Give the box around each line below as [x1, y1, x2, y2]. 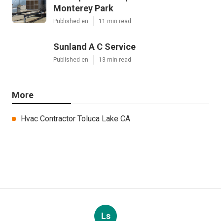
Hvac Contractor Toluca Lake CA [21, 113, 130, 123]
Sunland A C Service [53, 41, 136, 52]
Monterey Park [53, 2, 113, 13]
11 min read [99, 17, 131, 25]
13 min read [99, 56, 131, 63]
